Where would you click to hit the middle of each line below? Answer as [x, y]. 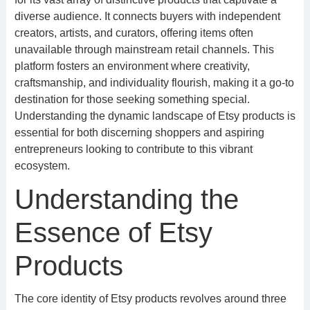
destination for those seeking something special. [132, 99]
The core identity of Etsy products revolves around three [150, 299]
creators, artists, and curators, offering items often [134, 33]
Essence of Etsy [113, 232]
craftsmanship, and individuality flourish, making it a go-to [154, 83]
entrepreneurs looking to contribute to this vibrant [133, 149]
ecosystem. [42, 166]
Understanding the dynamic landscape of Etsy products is [155, 116]
